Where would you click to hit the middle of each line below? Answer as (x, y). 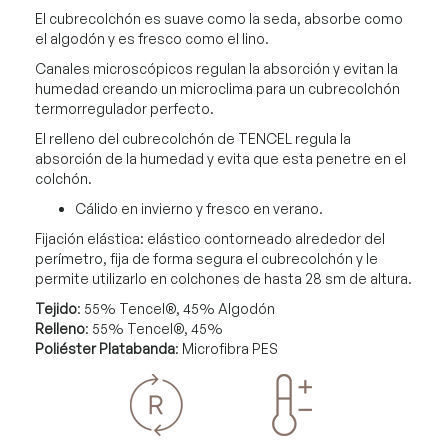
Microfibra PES (230, 348)
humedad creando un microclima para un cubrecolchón (217, 88)
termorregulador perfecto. (124, 108)
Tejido (56, 308)
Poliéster (65, 348)
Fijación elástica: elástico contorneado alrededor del (210, 238)
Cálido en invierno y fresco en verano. (199, 208)
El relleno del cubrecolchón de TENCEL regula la (193, 138)
